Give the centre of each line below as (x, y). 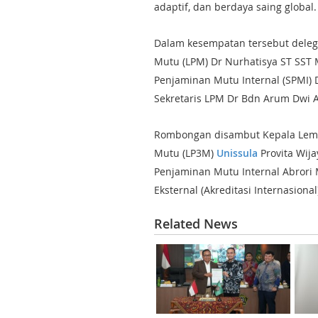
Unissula (237, 153)
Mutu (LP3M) (185, 153)
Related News (196, 224)
